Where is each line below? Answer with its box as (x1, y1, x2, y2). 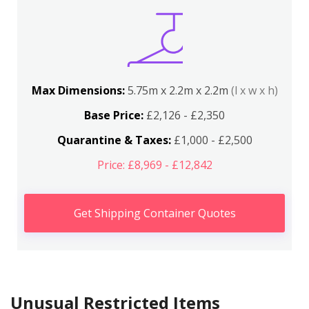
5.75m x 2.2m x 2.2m (127, 83, 231, 98)
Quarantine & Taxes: (57, 132, 171, 148)
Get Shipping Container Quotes (73, 206, 236, 221)
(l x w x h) (230, 83, 278, 98)
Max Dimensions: (31, 83, 128, 98)
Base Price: (84, 108, 143, 123)
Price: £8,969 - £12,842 (97, 157, 212, 172)
